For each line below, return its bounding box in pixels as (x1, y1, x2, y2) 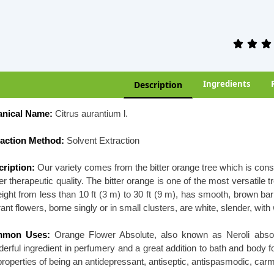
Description (134, 79, 182, 91)
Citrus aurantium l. (53, 109, 128, 119)
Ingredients (203, 78, 250, 89)
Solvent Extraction (64, 136, 139, 146)
